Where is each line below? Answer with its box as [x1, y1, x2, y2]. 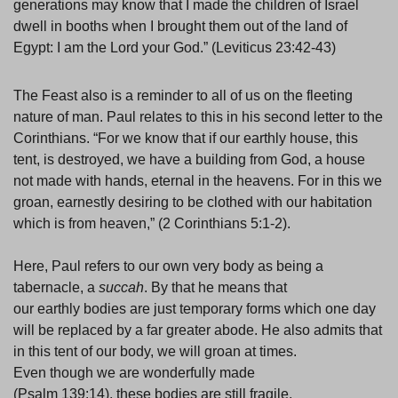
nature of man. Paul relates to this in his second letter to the [13, 109, 383, 125]
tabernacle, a [13, 280, 99, 296]
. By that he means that [144, 280, 287, 296]
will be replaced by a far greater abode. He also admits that [13, 322, 382, 338]
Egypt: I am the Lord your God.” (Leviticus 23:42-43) [13, 40, 339, 56]
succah [99, 280, 144, 296]
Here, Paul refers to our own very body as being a [13, 259, 323, 275]
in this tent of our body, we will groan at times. [13, 344, 297, 360]
